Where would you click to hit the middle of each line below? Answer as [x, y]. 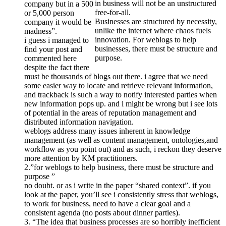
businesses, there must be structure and [156, 49]
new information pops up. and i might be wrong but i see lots [121, 103]
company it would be [58, 22]
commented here [50, 58]
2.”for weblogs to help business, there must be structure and [119, 167]
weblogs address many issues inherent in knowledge [107, 131]
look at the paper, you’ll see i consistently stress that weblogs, [121, 194]
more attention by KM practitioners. [81, 158]
